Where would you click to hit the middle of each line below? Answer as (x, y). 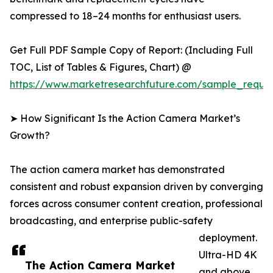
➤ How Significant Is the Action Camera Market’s (125, 119)
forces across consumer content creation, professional (136, 204)
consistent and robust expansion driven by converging (136, 187)
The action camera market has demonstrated (117, 170)
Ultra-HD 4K (228, 255)
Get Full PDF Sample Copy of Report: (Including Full (131, 50)
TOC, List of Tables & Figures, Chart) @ (101, 67)
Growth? (30, 136)
